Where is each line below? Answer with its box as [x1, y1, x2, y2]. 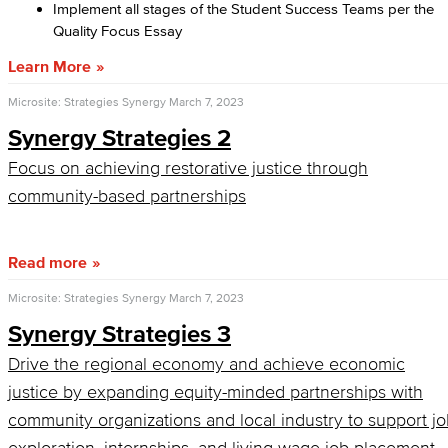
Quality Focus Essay [53, 22, 186, 39]
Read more [8, 253, 87, 271]
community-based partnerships [8, 186, 246, 206]
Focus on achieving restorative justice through [8, 158, 368, 178]
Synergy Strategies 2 [8, 124, 231, 151]
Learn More [8, 57, 91, 75]
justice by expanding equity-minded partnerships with [8, 382, 423, 402]
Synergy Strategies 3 [8, 320, 231, 347]
